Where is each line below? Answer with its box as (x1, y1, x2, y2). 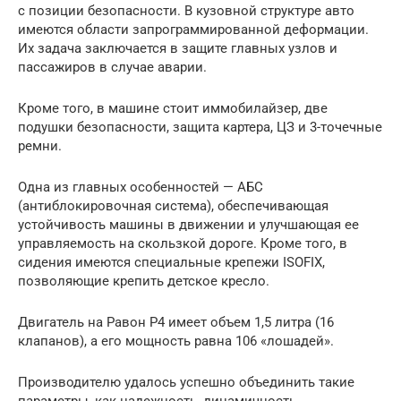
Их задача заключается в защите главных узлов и (18, 39, 337, 56)
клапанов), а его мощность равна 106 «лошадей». (18, 332, 334, 349)
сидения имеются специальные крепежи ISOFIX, (18, 253, 325, 270)
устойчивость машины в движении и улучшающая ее (18, 216, 359, 233)
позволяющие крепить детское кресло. (18, 272, 269, 289)
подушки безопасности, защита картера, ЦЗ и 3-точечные (18, 118, 382, 135)
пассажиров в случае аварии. (18, 58, 207, 75)
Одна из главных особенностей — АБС (18, 178, 263, 195)
